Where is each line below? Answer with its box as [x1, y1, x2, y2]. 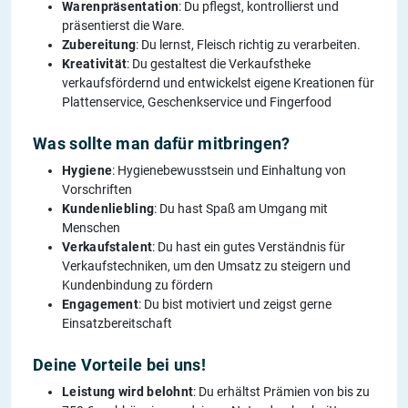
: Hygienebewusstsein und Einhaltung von [112, 163, 347, 178]
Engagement [62, 297, 138, 312]
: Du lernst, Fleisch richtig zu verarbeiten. [136, 37, 362, 53]
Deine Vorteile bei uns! [33, 355, 206, 375]
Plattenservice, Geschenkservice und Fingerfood [62, 95, 331, 110]
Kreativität [62, 56, 127, 72]
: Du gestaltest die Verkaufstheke [127, 56, 311, 72]
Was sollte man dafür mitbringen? [33, 134, 291, 154]
